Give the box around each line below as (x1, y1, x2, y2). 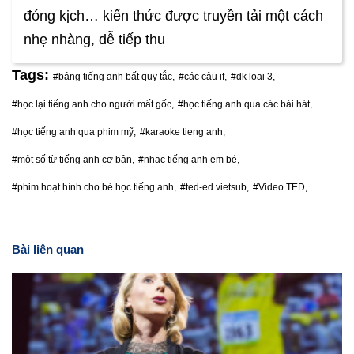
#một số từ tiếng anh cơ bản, (12, 154, 134, 166)
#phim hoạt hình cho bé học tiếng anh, (12, 182, 176, 194)
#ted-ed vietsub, (180, 182, 249, 194)
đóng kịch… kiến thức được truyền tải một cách (24, 8, 323, 24)
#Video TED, (253, 182, 307, 194)
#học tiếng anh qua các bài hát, (178, 99, 312, 111)
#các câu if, (179, 71, 227, 83)
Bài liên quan (12, 243, 84, 257)
